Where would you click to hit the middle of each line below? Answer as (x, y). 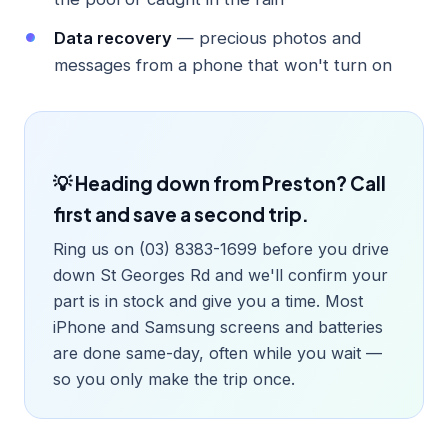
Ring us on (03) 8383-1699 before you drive (221, 248)
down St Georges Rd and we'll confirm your (220, 274)
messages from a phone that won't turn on (223, 64)
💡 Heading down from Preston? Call (219, 182)
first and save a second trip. (181, 213)
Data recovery (113, 37)
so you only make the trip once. (174, 378)
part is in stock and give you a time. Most (208, 300)
